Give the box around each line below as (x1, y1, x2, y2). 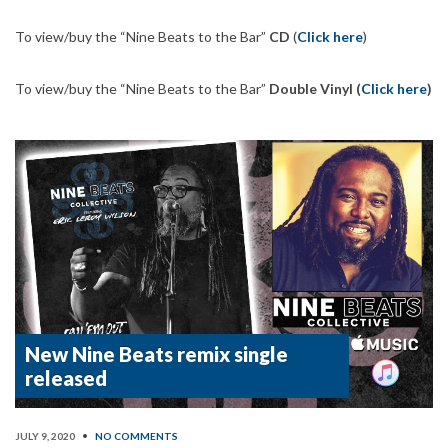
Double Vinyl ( (269, 79, 361, 97)
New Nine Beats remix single (25, 342, 288, 367)
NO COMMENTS (95, 430, 178, 443)
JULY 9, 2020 (15, 430, 75, 443)
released (25, 366, 107, 391)
